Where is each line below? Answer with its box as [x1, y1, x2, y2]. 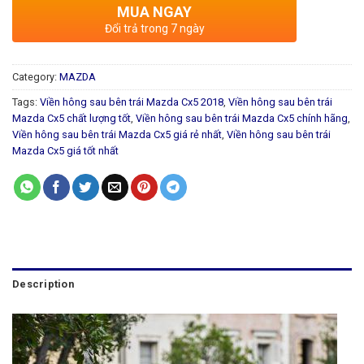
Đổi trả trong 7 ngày [104, 22, 205, 36]
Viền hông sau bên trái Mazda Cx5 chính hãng [136, 112, 348, 125]
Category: [12, 71, 59, 84]
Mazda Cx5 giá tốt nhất [12, 145, 119, 158]
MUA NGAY [117, 3, 192, 21]
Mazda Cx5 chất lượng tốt [12, 112, 131, 125]
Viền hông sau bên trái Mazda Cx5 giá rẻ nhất [12, 128, 222, 141]
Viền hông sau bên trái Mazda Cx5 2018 [40, 96, 223, 109]
